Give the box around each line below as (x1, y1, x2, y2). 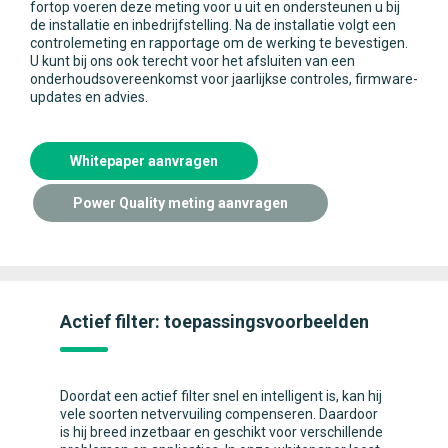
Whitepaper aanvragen (70, 153, 218, 170)
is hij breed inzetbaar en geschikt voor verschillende (60, 424, 383, 441)
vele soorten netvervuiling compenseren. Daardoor (60, 406, 378, 423)
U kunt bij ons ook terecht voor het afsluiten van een (30, 53, 355, 70)
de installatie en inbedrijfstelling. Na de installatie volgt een (30, 17, 396, 34)
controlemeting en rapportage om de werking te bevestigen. (30, 35, 408, 52)
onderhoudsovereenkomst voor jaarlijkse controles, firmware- (30, 71, 418, 88)
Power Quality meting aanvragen (73, 195, 288, 212)
